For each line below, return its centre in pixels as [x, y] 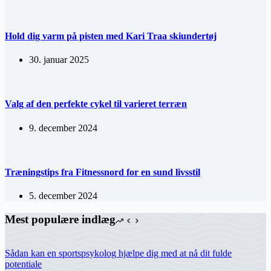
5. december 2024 [63, 196]
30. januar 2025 [59, 59]
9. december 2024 [63, 128]
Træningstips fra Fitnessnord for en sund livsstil [103, 172]
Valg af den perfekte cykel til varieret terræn [96, 104]
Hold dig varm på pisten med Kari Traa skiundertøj [111, 36]
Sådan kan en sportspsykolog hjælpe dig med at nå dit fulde [118, 253]
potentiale [23, 264]
